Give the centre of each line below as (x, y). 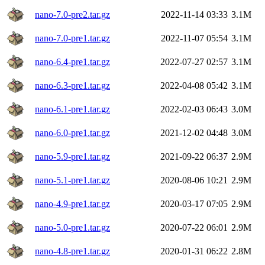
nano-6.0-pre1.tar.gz (72, 132)
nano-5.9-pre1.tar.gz (72, 156)
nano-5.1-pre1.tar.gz (72, 180)
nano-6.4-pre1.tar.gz (72, 62)
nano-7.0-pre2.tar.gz (72, 14)
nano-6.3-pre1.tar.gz (72, 85)
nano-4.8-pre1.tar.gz (72, 251)
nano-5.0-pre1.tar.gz (72, 227)
